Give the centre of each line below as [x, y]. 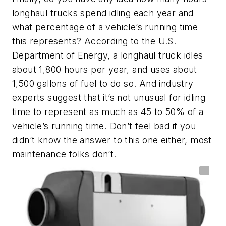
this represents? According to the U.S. [94, 41]
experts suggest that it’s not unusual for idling [109, 97]
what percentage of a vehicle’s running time [105, 27]
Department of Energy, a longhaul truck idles [108, 55]
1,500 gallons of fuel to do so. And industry [103, 83]
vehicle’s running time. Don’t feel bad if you [104, 126]
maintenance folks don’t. [64, 154]
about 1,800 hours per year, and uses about [105, 69]
